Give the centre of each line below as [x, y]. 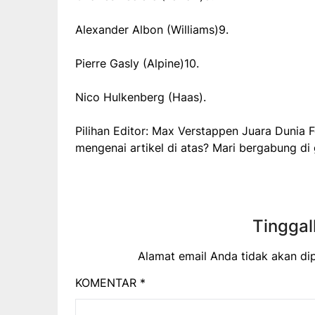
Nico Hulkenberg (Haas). [141, 97]
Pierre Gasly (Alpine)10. [137, 63]
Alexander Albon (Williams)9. [152, 29]
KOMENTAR [108, 282]
